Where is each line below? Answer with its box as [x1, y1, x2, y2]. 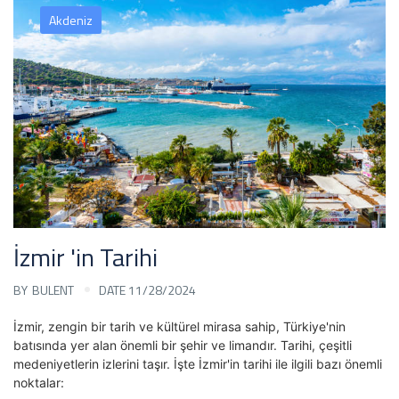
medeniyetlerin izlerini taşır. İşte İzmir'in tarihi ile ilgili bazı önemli [13, 355, 382, 371]
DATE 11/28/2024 [99, 280, 196, 299]
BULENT [32, 280, 74, 299]
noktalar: [13, 374, 64, 390]
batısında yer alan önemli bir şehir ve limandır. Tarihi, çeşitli [13, 337, 352, 353]
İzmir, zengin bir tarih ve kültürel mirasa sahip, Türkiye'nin [13, 318, 346, 334]
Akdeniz [49, 11, 93, 29]
